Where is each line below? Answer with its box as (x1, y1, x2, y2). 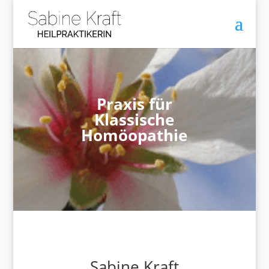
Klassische (94, 109, 175, 130)
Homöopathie (81, 124, 188, 146)
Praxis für (96, 93, 172, 115)
